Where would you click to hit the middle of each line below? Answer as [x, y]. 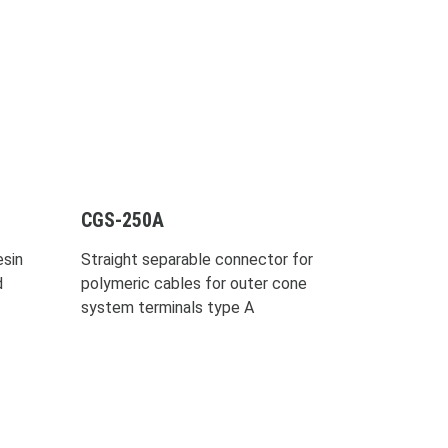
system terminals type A [167, 307]
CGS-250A [122, 219]
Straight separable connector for [196, 259]
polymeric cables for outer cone [193, 283]
